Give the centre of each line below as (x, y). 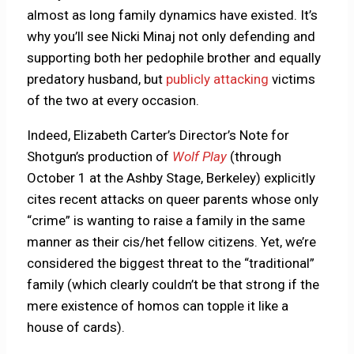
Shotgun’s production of (100, 156)
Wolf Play (200, 156)
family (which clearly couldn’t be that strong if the (173, 284)
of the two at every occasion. (113, 100)
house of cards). (76, 327)
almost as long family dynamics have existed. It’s (173, 15)
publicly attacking (218, 79)
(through (254, 156)
